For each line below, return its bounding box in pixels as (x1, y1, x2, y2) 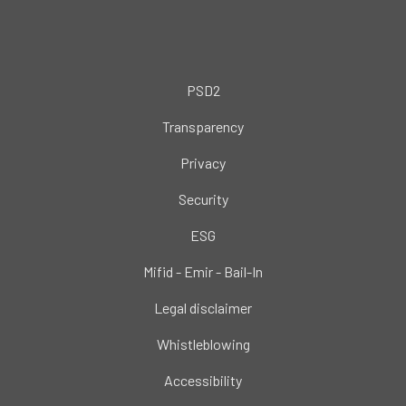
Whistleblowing (156, 334, 250, 353)
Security (178, 189, 228, 208)
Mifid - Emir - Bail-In (143, 262, 263, 280)
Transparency (162, 117, 244, 135)
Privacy (180, 153, 226, 171)
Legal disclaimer (154, 298, 252, 316)
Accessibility (164, 371, 242, 389)
